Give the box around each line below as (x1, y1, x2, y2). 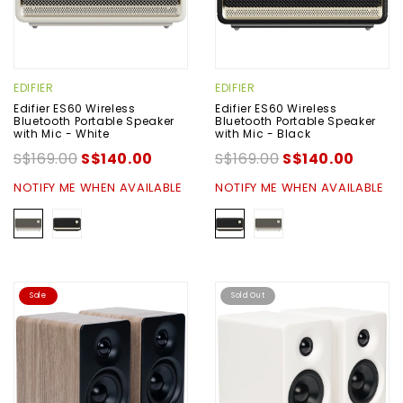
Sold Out (231, 290, 265, 300)
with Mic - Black (215, 125, 311, 141)
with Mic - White (13, 125, 110, 141)
